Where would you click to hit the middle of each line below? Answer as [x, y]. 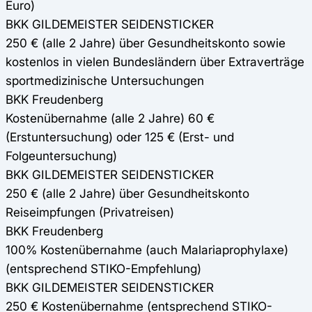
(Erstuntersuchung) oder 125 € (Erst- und [120, 137]
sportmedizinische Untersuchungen [105, 81]
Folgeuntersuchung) [61, 156]
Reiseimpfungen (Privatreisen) [90, 212]
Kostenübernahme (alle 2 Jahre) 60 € [110, 118]
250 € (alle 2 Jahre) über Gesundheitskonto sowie [146, 43]
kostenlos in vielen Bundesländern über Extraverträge [155, 62]
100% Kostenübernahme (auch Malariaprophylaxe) [147, 250]
